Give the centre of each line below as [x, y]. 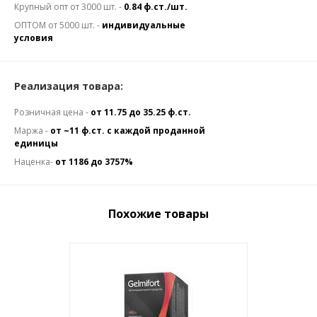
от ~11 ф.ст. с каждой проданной [128, 131]
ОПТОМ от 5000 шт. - [58, 25]
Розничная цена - [52, 112]
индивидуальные [144, 25]
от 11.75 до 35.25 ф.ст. [141, 112]
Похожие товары [158, 214]
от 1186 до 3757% [94, 162]
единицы [36, 143]
